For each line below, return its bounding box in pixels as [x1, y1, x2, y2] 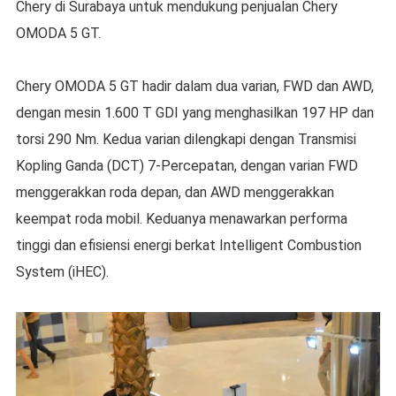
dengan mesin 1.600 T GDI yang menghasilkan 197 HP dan [15, 104, 374, 122]
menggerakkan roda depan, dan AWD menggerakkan [15, 184, 334, 202]
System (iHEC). [15, 263, 109, 281]
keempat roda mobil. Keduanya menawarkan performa [15, 210, 347, 228]
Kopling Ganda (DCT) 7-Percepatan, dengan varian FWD [15, 157, 358, 175]
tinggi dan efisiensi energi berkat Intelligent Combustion [15, 237, 362, 255]
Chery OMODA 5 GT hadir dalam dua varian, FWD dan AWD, [15, 78, 374, 95]
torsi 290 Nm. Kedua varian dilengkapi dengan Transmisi [15, 131, 356, 148]
